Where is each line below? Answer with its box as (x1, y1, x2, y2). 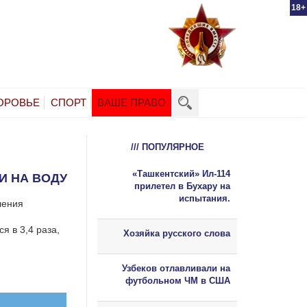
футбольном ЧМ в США (125, 275, 230, 286)
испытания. (179, 193, 230, 204)
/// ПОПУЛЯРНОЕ (130, 141, 204, 152)
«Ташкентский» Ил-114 (132, 168, 230, 179)
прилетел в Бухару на (134, 180, 230, 191)
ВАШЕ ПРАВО (97, 96, 166, 108)
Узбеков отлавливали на (122, 262, 230, 273)
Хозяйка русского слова (123, 228, 230, 238)
